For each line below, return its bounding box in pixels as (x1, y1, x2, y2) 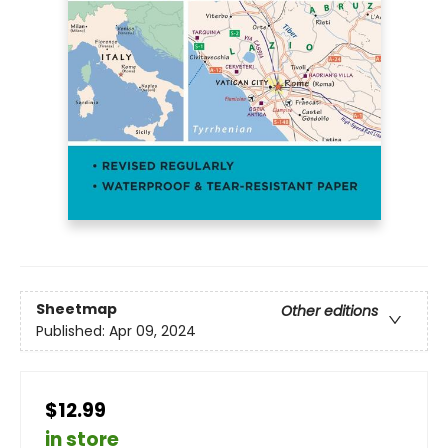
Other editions (281, 301, 378, 322)
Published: (36, 321, 109, 342)
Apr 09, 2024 (109, 321, 196, 342)
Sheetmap (36, 299, 117, 320)
